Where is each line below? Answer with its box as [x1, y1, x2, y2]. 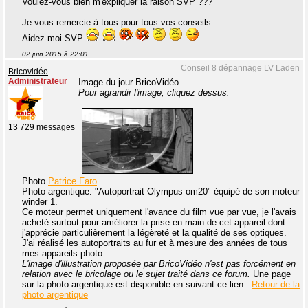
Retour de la [252, 278, 300, 289]
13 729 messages [8, 123, 75, 131]
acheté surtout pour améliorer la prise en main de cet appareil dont [22, 217, 285, 228]
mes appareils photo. [22, 247, 105, 258]
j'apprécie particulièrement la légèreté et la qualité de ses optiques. [22, 227, 287, 238]
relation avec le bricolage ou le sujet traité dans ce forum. [22, 268, 250, 279]
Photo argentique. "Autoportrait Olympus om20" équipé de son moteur [22, 186, 300, 197]
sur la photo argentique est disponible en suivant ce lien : [22, 278, 252, 289]
